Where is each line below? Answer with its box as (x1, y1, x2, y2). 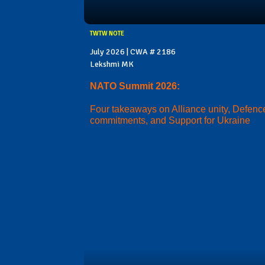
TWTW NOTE (90, 29, 124, 37)
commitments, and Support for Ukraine (90, 115, 250, 125)
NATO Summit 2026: (90, 80, 182, 91)
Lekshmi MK (90, 59, 134, 69)
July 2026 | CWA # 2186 (90, 46, 176, 57)
